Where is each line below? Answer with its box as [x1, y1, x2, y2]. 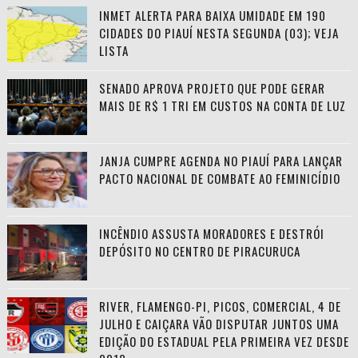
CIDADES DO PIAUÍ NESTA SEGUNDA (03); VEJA [98, 23, 339, 42]
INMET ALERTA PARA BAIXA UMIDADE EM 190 [98, 6, 326, 24]
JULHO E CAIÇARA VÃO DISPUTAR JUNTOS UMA [98, 314, 339, 332]
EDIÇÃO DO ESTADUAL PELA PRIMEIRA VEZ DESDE [98, 332, 349, 350]
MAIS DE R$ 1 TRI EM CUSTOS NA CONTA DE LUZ [98, 96, 346, 114]
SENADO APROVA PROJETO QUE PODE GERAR [98, 78, 325, 97]
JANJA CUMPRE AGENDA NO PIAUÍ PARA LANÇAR [98, 151, 343, 169]
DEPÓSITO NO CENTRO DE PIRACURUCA [98, 241, 300, 260]
